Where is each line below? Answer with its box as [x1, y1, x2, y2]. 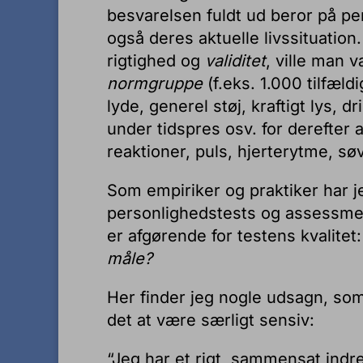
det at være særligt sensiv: [107, 310, 314, 330]
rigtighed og [107, 51, 205, 70]
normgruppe [107, 74, 207, 93]
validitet [205, 51, 266, 70]
